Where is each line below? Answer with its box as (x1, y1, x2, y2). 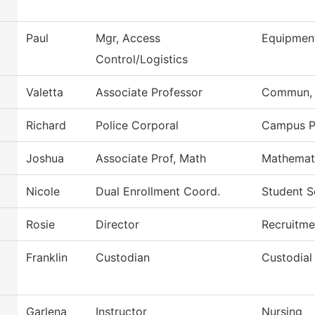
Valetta (26, 85, 63, 100)
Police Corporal (96, 118, 179, 133)
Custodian (96, 250, 150, 265)
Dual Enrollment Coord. (96, 184, 220, 199)
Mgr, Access (96, 31, 160, 46)
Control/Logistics (96, 52, 188, 67)
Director (96, 217, 139, 232)
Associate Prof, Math (96, 151, 206, 166)
